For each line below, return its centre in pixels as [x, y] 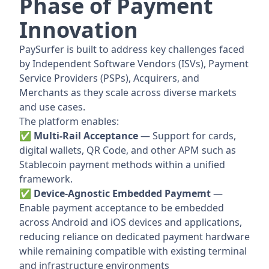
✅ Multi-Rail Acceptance [79, 136]
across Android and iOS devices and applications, [131, 222]
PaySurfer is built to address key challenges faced [132, 50]
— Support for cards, [187, 136]
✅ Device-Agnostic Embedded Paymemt [115, 194]
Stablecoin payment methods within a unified [122, 165]
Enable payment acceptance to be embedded [122, 208]
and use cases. [52, 107]
